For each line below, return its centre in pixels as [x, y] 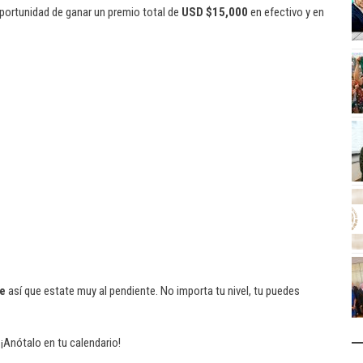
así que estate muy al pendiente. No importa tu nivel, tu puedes [153, 291]
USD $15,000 [215, 12]
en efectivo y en [286, 12]
